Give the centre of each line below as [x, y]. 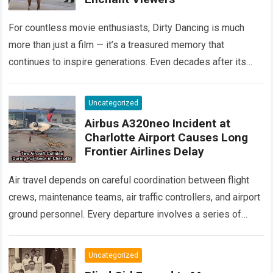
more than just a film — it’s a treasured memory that [117, 45]
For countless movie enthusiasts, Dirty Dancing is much [127, 28]
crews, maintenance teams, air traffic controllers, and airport [135, 197]
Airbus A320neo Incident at [158, 123]
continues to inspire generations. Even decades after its [128, 62]
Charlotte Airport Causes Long [167, 137]
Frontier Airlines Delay [145, 151]
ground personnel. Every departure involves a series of [125, 214]
